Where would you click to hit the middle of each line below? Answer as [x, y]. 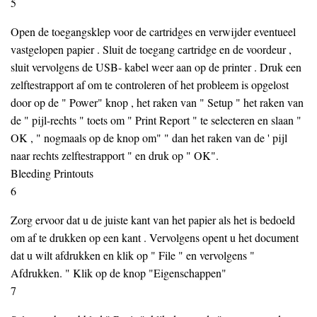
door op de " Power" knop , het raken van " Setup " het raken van [157, 102]
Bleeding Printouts [52, 173]
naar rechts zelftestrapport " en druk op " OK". [115, 155]
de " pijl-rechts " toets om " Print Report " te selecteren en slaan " [156, 120]
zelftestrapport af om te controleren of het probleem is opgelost [150, 85]
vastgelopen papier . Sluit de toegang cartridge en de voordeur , [151, 49]
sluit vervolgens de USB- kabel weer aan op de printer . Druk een [156, 67]
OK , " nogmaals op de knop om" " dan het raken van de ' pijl [149, 138]
